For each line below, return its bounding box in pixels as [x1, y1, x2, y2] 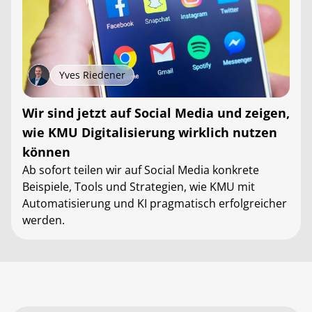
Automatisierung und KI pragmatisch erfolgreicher [22, 196, 287, 211]
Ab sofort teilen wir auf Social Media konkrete [22, 162, 259, 178]
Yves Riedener [59, 68, 125, 81]
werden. [22, 212, 65, 228]
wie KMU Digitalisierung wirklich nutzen [22, 124, 277, 141]
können [22, 143, 70, 160]
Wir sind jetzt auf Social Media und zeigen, [22, 104, 290, 121]
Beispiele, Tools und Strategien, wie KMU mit [22, 179, 255, 194]
